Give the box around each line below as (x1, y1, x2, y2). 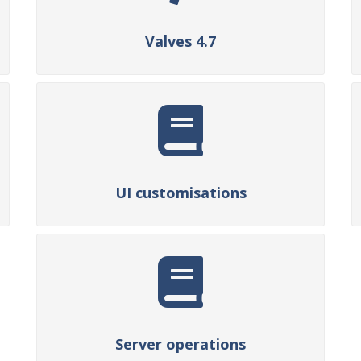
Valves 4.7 (145, 31, 216, 51)
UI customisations (114, 183, 247, 202)
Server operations (115, 334, 246, 354)
